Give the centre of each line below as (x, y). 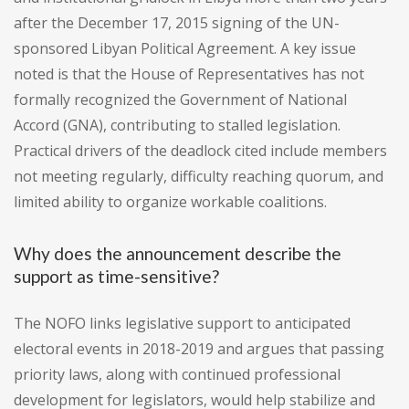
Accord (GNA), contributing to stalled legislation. (177, 126)
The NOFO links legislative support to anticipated (182, 324)
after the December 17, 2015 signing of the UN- (177, 23)
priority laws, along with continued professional (177, 375)
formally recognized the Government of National (180, 100)
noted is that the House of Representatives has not (189, 74)
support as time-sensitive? (116, 277)
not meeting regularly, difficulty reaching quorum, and (199, 177)
